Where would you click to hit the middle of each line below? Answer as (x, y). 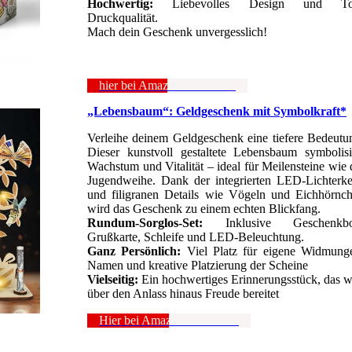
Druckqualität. (123, 18)
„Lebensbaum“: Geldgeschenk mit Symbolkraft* (217, 112)
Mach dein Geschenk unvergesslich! (177, 32)
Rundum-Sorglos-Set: (145, 223)
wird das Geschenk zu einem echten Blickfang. (204, 209)
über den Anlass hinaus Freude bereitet (183, 294)
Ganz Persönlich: (134, 251)
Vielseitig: (113, 280)
